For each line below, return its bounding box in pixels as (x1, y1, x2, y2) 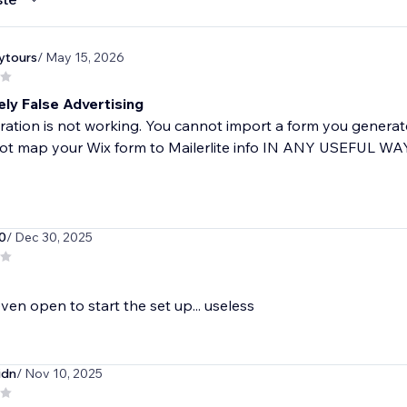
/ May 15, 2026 (36, 49, 124, 66)
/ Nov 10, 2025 (15, 365, 103, 382)
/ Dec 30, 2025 (5, 229, 93, 246)
